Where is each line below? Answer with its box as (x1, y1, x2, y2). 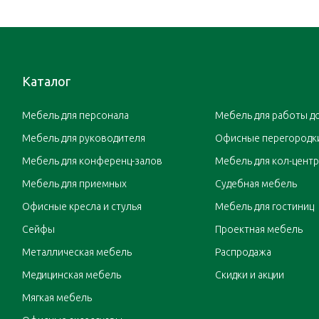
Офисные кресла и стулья (21, 201, 142, 213)
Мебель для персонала (21, 110, 129, 122)
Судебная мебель (214, 178, 297, 190)
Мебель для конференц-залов (21, 155, 162, 167)
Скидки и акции (214, 269, 284, 281)
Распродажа (214, 246, 271, 258)
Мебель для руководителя (21, 132, 145, 145)
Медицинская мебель (21, 269, 121, 281)
